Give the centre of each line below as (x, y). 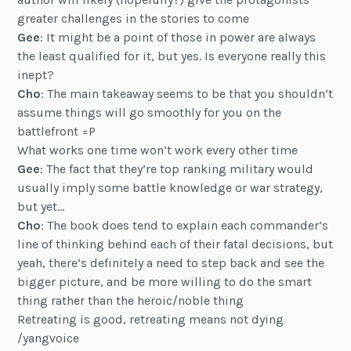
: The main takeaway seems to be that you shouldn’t (187, 93)
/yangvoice (49, 338)
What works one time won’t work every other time (158, 150)
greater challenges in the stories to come (134, 18)
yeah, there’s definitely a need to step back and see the (171, 262)
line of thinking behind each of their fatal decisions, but (175, 244)
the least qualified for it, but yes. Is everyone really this (172, 56)
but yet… (41, 206)
